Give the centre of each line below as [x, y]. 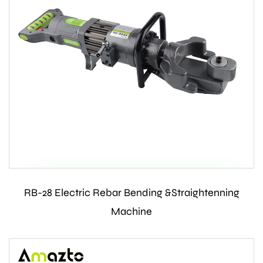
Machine [131, 212]
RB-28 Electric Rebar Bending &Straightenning [131, 193]
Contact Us [131, 193]
